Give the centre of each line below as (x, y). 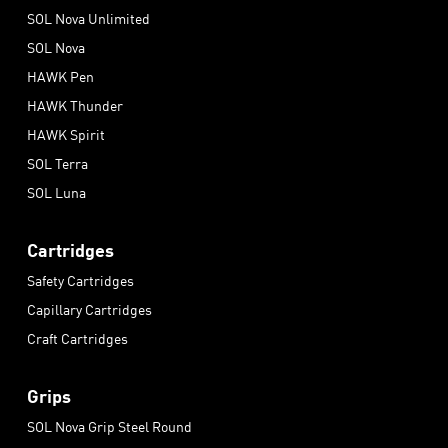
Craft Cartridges (77, 338)
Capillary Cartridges (89, 309)
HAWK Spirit (66, 134)
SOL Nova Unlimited (88, 18)
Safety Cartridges (80, 280)
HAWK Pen (60, 76)
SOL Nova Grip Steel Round (109, 426)
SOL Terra (57, 163)
